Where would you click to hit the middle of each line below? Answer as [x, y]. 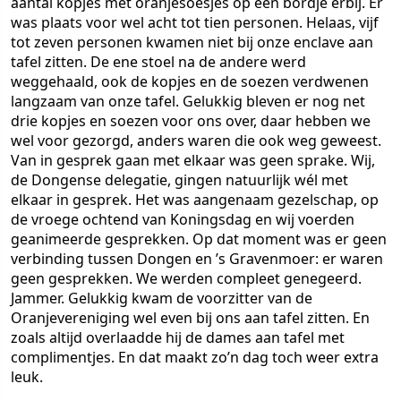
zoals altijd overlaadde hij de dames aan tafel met [178, 337]
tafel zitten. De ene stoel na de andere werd [158, 62]
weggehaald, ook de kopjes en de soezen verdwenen [190, 81]
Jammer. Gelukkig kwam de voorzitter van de [162, 298]
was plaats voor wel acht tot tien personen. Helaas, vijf [195, 22]
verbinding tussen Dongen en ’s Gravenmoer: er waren [197, 259]
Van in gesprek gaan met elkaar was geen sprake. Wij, [193, 160]
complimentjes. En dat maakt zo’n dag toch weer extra [195, 357]
